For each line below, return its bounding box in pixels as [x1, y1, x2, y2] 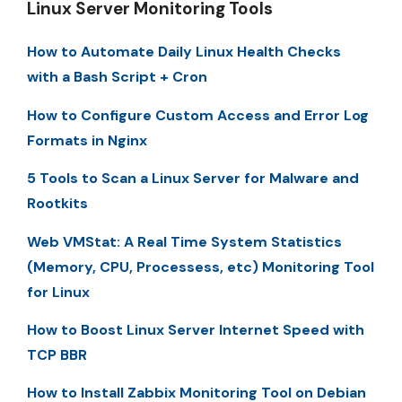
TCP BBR [27, 345, 87, 364]
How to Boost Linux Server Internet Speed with [27, 319, 364, 339]
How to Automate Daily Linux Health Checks [27, 42, 341, 62]
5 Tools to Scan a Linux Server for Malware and [27, 169, 359, 188]
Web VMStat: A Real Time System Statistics [27, 232, 342, 251]
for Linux [27, 282, 90, 301]
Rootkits [27, 194, 88, 214]
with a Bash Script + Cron [27, 67, 207, 87]
